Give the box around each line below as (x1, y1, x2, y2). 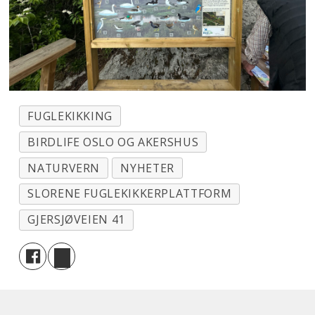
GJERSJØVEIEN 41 (27, 212, 125, 228)
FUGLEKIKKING (27, 108, 112, 124)
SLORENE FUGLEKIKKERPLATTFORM (27, 186, 232, 202)
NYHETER (120, 160, 174, 176)
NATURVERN (27, 160, 101, 176)
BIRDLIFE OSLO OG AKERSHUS (27, 134, 199, 150)
